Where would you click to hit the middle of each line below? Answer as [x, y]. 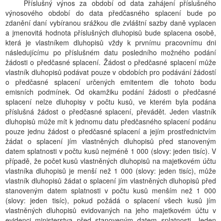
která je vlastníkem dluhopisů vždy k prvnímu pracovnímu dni [111, 42]
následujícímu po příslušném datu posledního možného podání [111, 52]
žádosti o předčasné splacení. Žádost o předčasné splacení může [111, 62]
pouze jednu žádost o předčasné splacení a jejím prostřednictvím [111, 131]
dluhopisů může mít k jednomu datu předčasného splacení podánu [111, 121]
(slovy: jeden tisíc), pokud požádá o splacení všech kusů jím [111, 200]
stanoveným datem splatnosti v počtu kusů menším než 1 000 [111, 190]
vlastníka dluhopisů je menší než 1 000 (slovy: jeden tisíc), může [111, 171]
